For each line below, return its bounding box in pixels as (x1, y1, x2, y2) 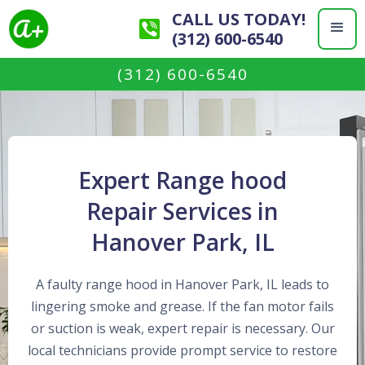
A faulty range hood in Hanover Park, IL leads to (36, 275, 329, 293)
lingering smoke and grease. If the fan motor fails (31, 297, 334, 315)
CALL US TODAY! (172, 7, 306, 30)
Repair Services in (86, 196, 279, 226)
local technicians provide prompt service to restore (28, 341, 337, 359)
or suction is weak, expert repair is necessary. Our (30, 319, 335, 337)
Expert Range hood (78, 165, 287, 196)
